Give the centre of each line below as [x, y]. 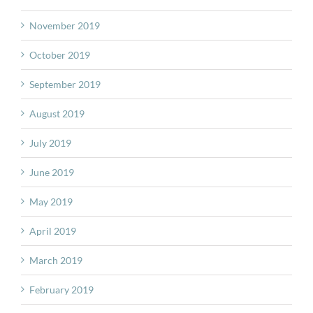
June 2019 [52, 172]
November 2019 [65, 25]
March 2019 [56, 260]
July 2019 [50, 143]
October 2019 [60, 54]
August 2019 [57, 113]
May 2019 [51, 201]
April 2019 [53, 231]
